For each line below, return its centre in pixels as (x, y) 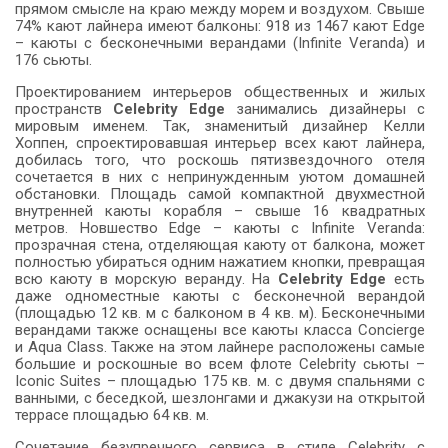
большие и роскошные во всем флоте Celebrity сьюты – (220, 364)
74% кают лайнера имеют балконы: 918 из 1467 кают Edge (220, 26)
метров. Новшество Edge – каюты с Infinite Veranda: (220, 228)
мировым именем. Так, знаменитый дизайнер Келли (220, 126)
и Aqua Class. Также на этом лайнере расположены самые (220, 347)
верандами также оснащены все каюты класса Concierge (220, 330)
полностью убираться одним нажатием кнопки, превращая (220, 262)
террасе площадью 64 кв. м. (112, 415)
